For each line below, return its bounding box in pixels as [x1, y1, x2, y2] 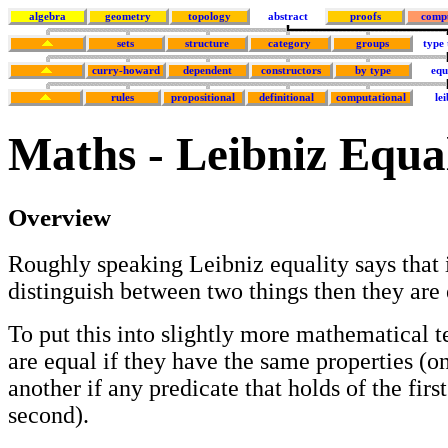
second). [8, 401, 89, 428]
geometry [105, 11, 151, 22]
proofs [349, 11, 381, 22]
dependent [183, 65, 232, 76]
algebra [29, 11, 66, 22]
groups [355, 38, 389, 49]
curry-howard [91, 65, 160, 76]
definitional [259, 92, 314, 103]
